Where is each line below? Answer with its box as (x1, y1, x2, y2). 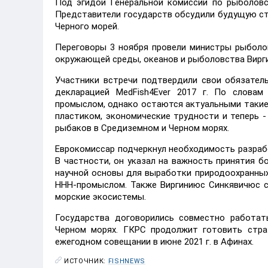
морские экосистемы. (55, 191, 146, 202)
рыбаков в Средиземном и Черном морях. (55, 123, 229, 133)
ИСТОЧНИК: (64, 257, 108, 265)
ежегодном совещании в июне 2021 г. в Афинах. (55, 236, 254, 247)
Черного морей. (55, 21, 119, 32)
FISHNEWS (108, 257, 145, 265)
